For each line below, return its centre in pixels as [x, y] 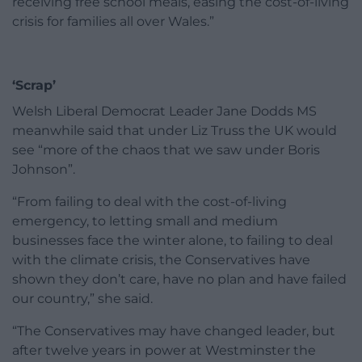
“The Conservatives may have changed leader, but [174, 330]
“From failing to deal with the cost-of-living [149, 201]
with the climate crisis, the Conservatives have [161, 259]
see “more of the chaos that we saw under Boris [166, 149]
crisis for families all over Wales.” [113, 21]
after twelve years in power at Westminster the [164, 350]
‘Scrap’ [34, 85]
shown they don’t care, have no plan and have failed [179, 279]
